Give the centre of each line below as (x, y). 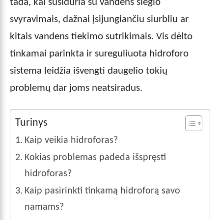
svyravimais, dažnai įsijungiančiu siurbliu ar (99, 19)
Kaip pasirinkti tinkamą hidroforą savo (102, 191)
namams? (44, 207)
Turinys (31, 123)
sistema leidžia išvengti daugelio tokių (89, 71)
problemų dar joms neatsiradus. (76, 88)
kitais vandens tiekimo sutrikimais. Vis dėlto (101, 36)
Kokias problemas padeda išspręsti (95, 157)
